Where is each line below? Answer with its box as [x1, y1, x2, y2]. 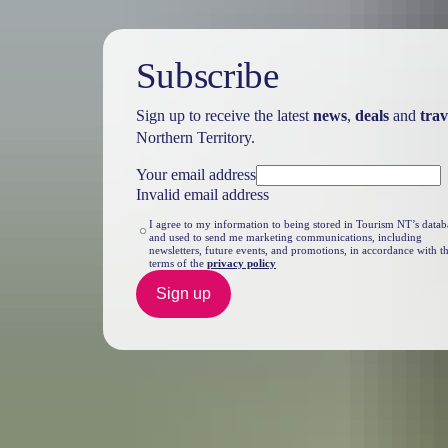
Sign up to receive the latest [135, 107, 313, 125]
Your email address [135, 166, 256, 184]
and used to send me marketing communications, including [149, 232, 423, 244]
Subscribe [135, 55, 279, 97]
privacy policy [207, 258, 277, 270]
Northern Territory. [135, 129, 255, 147]
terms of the [149, 258, 208, 270]
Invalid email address [135, 186, 269, 204]
